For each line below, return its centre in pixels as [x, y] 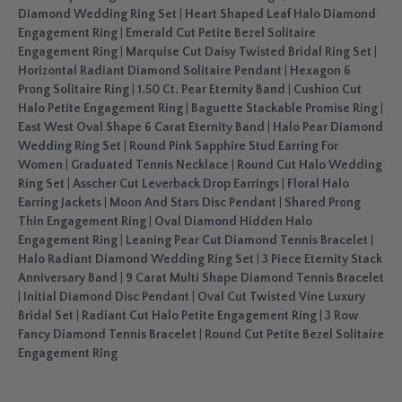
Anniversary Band [68, 278]
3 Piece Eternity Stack [322, 259]
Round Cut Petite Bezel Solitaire [294, 335]
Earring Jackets [60, 203]
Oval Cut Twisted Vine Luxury [281, 297]
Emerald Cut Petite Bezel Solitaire [221, 33]
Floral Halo [318, 184]
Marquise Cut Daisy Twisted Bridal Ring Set [249, 52]
